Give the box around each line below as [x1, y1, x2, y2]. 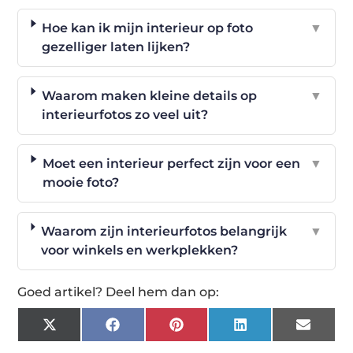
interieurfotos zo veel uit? [41, 107, 208, 123]
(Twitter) [55, 335, 113, 351]
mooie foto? [42, 175, 119, 191]
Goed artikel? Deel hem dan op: [17, 284, 220, 300]
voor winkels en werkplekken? [40, 243, 238, 258]
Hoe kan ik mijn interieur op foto [42, 20, 254, 36]
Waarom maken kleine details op [41, 88, 257, 104]
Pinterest [182, 322, 243, 338]
